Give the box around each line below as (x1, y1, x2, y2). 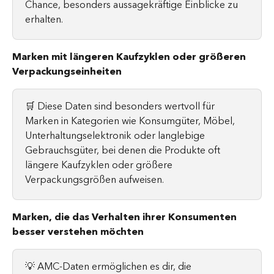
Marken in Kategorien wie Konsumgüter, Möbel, (25, 112, 237, 130)
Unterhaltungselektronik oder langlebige (25, 127, 207, 144)
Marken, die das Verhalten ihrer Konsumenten (12, 208, 239, 226)
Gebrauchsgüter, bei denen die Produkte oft (25, 141, 223, 159)
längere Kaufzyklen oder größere (25, 156, 175, 174)
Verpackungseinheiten (12, 62, 122, 80)
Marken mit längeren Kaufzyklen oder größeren (12, 48, 248, 65)
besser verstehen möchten (12, 223, 144, 240)
